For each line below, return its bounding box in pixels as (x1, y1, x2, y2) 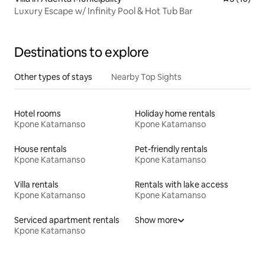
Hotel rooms (14, 108, 61, 119)
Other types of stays (14, 72, 92, 83)
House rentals (14, 144, 67, 155)
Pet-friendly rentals (135, 144, 208, 155)
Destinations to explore (14, 44, 149, 62)
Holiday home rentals (135, 108, 215, 119)
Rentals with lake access (135, 179, 228, 190)
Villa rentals (14, 179, 59, 190)
